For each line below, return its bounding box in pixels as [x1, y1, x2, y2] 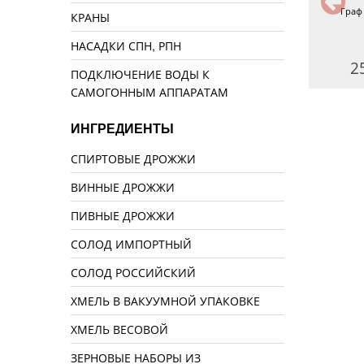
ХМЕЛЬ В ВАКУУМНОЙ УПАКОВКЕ [71, 292, 260, 310]
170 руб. [28, 58, 90, 79]
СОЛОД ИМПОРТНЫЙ [71, 236, 192, 253]
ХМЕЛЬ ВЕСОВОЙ [71, 321, 168, 338]
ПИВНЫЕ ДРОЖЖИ [71, 207, 175, 224]
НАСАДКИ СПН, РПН [71, 37, 181, 54]
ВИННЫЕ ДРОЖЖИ [71, 179, 175, 196]
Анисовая [199, 5, 240, 17]
